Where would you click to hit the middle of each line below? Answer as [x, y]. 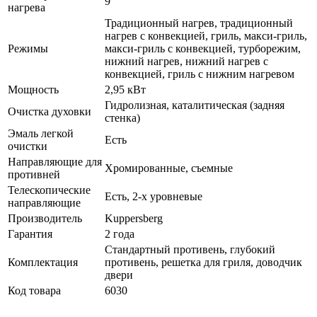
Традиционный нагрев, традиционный [199, 23]
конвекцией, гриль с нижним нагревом [200, 74]
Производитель [45, 219]
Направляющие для [55, 162]
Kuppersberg [134, 219]
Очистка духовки [50, 112]
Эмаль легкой [41, 134]
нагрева [27, 8]
